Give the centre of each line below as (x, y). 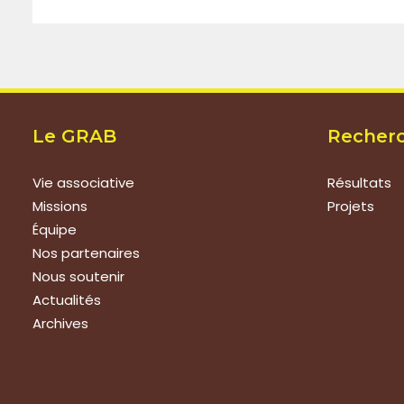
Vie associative (83, 183)
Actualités (67, 300)
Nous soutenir (78, 276)
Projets (351, 206)
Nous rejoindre (102, 379)
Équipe (55, 230)
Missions (60, 206)
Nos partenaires (86, 253)
